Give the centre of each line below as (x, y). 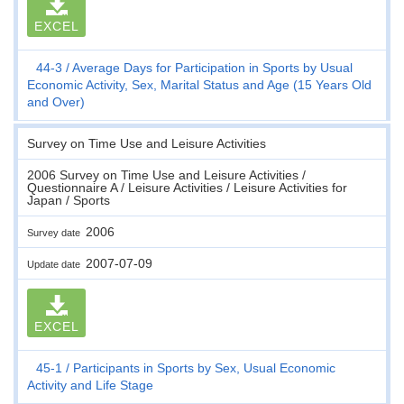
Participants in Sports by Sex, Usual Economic (204, 367)
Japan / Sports (69, 200)
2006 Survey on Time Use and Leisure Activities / (166, 174)
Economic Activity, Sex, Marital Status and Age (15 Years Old (199, 84)
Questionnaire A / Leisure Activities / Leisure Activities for (187, 187)
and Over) (56, 101)
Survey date (56, 232)
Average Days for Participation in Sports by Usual (212, 67)
